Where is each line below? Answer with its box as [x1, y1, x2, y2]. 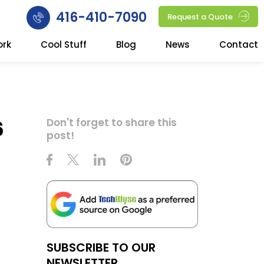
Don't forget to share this [46, 115, 177, 130]
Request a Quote [167, 11, 233, 22]
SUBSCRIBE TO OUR [46, 239, 156, 256]
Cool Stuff [41, 38, 87, 51]
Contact [219, 38, 258, 51]
